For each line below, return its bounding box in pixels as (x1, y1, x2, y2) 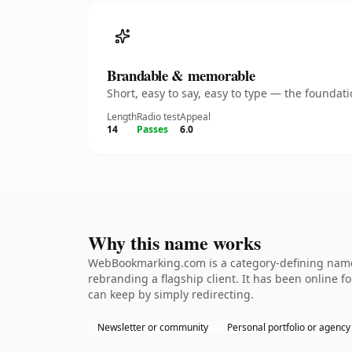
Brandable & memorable (107, 64, 255, 86)
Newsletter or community (97, 321, 208, 334)
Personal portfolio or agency (227, 321, 350, 334)
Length (107, 110, 137, 123)
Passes (137, 123, 168, 136)
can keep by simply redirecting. (88, 287, 254, 302)
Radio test (137, 110, 180, 123)
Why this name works (88, 229, 261, 256)
